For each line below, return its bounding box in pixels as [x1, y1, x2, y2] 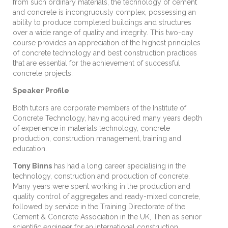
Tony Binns [13, 162, 52, 170]
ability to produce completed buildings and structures [13, 18, 191, 27]
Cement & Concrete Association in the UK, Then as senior [13, 213, 202, 221]
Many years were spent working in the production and [13, 182, 190, 191]
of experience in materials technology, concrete [13, 124, 170, 133]
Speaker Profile [13, 87, 69, 95]
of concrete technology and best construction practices [13, 49, 197, 58]
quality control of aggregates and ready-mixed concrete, [13, 192, 200, 201]
